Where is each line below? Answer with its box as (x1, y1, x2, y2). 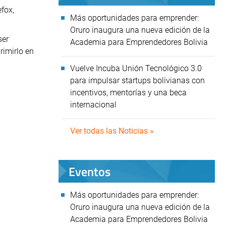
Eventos (69, 162, 110, 181)
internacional (70, 100, 119, 109)
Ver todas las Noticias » (70, 126, 154, 136)
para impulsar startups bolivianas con (70, 76, 205, 85)
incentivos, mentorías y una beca (70, 88, 187, 97)
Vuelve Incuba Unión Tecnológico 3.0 (70, 64, 202, 73)
